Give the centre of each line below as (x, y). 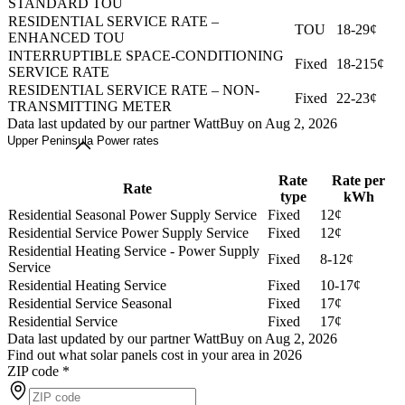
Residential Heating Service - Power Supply (134, 251)
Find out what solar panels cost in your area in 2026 (155, 355)
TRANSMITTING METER (90, 107)
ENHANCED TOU (66, 38)
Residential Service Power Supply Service (128, 233)
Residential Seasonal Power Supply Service (132, 215)
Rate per (358, 181)
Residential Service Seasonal (90, 304)
